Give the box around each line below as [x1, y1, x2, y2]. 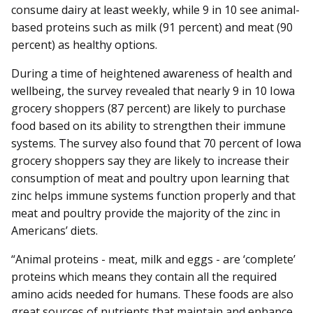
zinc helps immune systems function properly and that [11, 188, 296, 204]
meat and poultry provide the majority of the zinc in [11, 205, 280, 221]
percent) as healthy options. [11, 37, 157, 53]
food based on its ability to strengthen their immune [11, 118, 286, 134]
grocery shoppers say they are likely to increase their [11, 153, 289, 169]
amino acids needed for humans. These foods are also [11, 286, 293, 303]
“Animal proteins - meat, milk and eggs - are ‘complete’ [11, 252, 296, 268]
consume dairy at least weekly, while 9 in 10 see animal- [11, 2, 300, 18]
